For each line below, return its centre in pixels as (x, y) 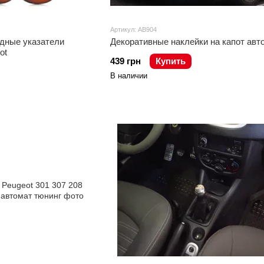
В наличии (128, 76)
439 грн (125, 61)
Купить (170, 61)
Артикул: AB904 (133, 29)
